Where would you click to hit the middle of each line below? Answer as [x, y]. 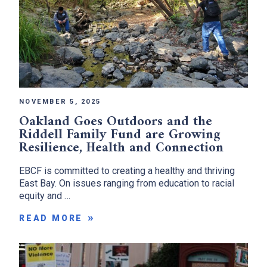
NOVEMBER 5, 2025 [60, 101]
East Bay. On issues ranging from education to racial [127, 183]
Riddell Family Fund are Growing [119, 135]
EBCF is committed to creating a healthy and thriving [127, 170]
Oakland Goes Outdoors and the [116, 122]
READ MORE [51, 218]
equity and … [45, 195]
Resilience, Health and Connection [123, 148]
